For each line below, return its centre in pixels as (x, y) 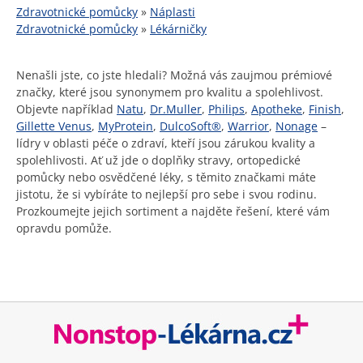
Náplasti (173, 12)
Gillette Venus (54, 126)
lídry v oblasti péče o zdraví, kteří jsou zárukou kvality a (166, 143)
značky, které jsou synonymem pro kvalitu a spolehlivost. (170, 92)
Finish (325, 109)
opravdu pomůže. (64, 228)
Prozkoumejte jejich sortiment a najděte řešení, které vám (173, 211)
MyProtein (126, 126)
